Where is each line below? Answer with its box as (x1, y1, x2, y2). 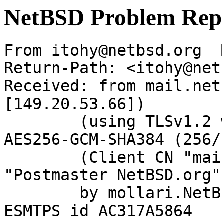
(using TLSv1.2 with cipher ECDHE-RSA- (4, 112, 79, 131)
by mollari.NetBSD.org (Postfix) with (4, 184, 79, 202)
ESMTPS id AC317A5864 (4, 202, 192, 220)
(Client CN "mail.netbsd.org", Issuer (4, 148, 79, 166)
